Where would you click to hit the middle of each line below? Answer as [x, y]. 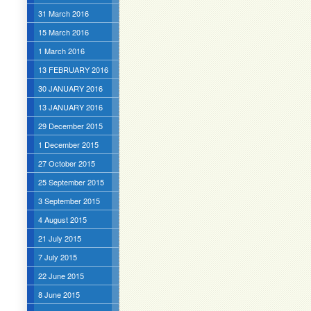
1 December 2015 [68, 144]
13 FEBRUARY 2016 [73, 69]
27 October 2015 [66, 163]
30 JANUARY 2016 [70, 88]
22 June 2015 [61, 276]
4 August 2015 [62, 219]
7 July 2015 [57, 257]
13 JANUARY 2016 [70, 107]
